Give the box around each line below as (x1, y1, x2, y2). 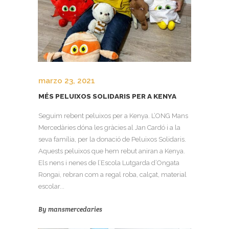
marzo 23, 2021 (38, 76, 95, 86)
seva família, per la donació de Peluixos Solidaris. (38, 135, 186, 144)
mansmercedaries (48, 205, 102, 214)
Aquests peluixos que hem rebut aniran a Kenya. (38, 147, 185, 155)
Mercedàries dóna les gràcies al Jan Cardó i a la (38, 124, 180, 132)
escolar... (38, 182, 64, 191)
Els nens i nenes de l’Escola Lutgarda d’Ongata (38, 159, 179, 167)
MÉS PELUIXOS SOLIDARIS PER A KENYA (38, 92, 176, 101)
